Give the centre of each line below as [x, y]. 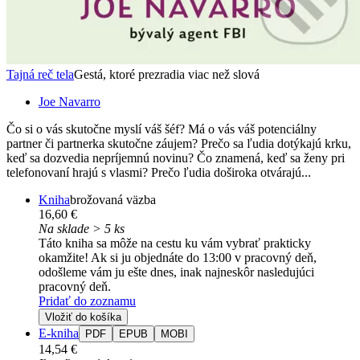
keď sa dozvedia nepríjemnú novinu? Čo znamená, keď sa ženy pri [176, 157]
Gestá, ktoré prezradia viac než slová [167, 74]
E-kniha [59, 333]
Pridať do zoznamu [87, 301]
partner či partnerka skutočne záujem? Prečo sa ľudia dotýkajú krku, [179, 143]
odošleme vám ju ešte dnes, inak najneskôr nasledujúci [176, 272]
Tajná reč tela [40, 74]
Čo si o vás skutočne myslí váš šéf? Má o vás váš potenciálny [162, 129]
